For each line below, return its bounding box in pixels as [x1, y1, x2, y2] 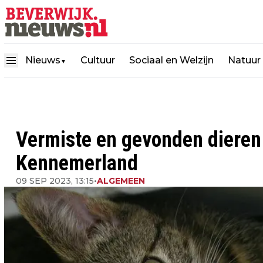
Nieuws [25, 54, 60, 66]
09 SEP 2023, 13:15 [16, 176, 94, 186]
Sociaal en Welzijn [129, 54, 214, 66]
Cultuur [80, 54, 115, 66]
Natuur [228, 54, 261, 66]
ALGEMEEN [97, 176, 145, 186]
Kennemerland [16, 151, 138, 176]
